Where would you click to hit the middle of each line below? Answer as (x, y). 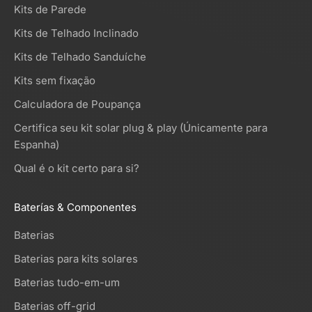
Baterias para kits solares (76, 259)
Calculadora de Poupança (77, 104)
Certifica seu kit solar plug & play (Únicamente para (141, 128)
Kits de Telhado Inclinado (76, 33)
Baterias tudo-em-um (67, 283)
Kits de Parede (50, 10)
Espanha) (37, 145)
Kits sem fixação (55, 81)
